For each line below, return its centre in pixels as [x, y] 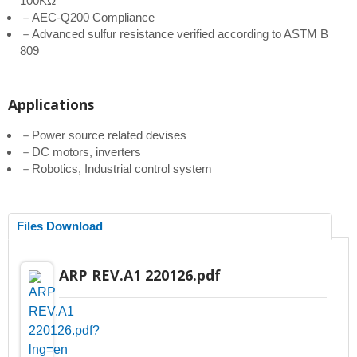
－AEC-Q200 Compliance [87, 18]
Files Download [60, 226]
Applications [51, 105]
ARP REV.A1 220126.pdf [139, 275]
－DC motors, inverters [80, 152]
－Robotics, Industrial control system [116, 169]
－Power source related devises [103, 135]
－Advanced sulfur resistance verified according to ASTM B [174, 34]
